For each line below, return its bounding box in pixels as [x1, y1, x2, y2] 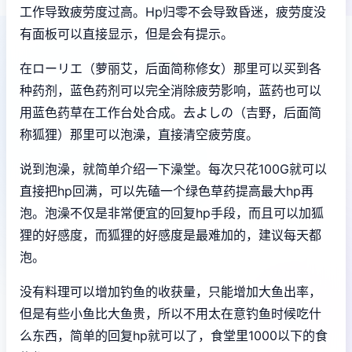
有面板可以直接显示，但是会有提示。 [20, 25, 233, 42]
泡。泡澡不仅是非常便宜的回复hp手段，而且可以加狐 [20, 204, 324, 221]
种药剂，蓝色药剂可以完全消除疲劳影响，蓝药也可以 [20, 82, 321, 98]
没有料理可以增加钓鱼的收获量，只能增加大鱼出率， [20, 283, 321, 299]
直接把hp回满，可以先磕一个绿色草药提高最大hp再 [20, 182, 313, 199]
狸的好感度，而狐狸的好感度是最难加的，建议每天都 [20, 226, 321, 243]
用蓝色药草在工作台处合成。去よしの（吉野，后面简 [20, 104, 321, 120]
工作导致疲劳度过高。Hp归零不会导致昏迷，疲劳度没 [20, 3, 326, 20]
